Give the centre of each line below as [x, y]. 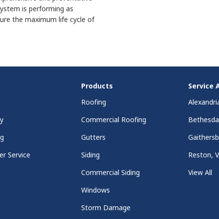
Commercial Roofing [113, 120]
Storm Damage [106, 208]
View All [200, 173]
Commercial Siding [110, 173]
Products [97, 86]
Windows [95, 190]
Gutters [93, 137]
